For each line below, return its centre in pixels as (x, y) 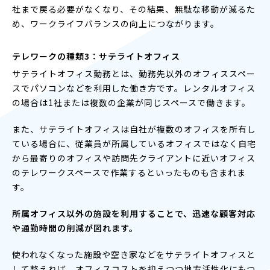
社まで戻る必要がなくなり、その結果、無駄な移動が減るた (134, 9)
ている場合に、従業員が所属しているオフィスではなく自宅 (134, 143)
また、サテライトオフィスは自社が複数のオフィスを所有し (134, 129)
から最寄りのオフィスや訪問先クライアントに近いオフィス (134, 158)
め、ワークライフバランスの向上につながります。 (116, 23)
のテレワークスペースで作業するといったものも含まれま (129, 172)
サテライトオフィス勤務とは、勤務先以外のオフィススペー (134, 73)
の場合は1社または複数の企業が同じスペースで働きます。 (131, 102)
